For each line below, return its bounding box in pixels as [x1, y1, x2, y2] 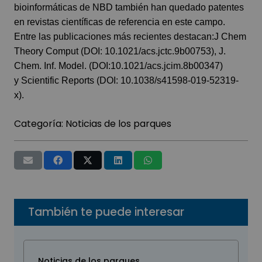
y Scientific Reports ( [14, 75, 99, 85]
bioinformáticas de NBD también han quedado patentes [14, 2, 244, 12]
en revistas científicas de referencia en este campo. [14, 16, 225, 27]
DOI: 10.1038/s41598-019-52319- [99, 75, 239, 85]
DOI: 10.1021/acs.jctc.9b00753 [84, 46, 211, 56]
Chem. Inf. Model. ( [14, 60, 92, 71]
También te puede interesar [28, 204, 184, 220]
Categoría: [14, 116, 65, 130]
